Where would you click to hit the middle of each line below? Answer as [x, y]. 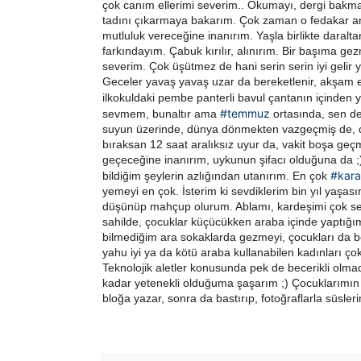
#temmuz [245, 114]
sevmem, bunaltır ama [161, 114]
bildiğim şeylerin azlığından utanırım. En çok [216, 176]
